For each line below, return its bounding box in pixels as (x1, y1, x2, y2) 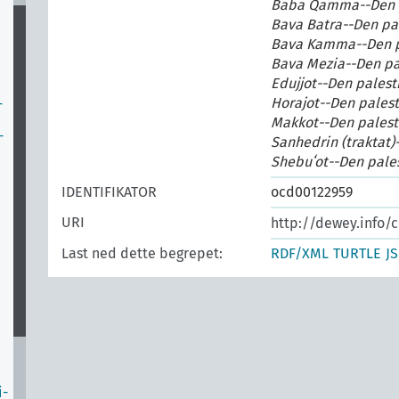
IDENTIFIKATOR (61, 183, 157, 200)
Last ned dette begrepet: (61, 245, 223, 262)
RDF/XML (271, 245, 329, 262)
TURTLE (333, 245, 381, 262)
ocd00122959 (271, 183, 353, 200)
